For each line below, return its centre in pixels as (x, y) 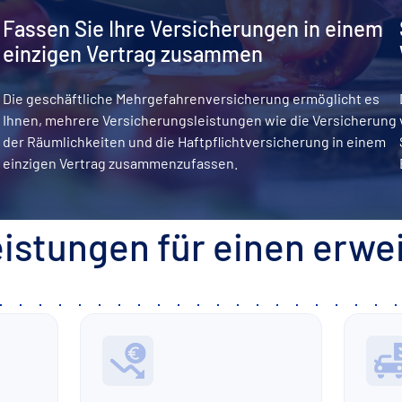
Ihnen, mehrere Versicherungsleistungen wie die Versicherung (199, 119)
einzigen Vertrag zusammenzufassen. (121, 162)
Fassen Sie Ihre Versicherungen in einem (192, 29)
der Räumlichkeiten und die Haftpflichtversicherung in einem (194, 141)
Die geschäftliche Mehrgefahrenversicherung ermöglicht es (191, 98)
